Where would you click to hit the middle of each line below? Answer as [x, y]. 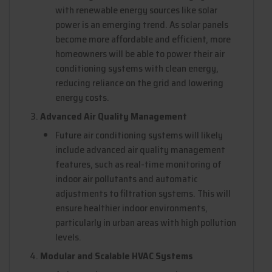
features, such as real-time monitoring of [138, 164]
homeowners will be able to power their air [140, 53]
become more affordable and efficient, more [143, 39]
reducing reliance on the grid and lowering [139, 83]
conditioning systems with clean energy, [137, 68]
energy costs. [82, 97]
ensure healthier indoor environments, [131, 208]
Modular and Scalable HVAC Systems [117, 256]
